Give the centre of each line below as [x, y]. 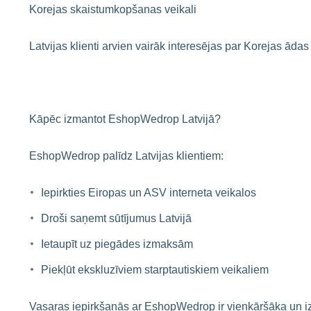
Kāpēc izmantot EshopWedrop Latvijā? [125, 119]
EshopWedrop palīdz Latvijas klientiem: [126, 156]
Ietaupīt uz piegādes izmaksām [117, 244]
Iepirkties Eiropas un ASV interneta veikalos [149, 193]
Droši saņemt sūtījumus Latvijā [116, 218]
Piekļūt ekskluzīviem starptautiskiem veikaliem [155, 270]
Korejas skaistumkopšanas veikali [113, 9]
